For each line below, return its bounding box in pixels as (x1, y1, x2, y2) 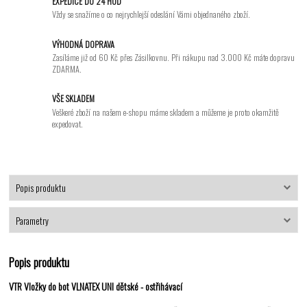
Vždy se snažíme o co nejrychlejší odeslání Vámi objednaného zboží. (52, 8, 251, 21)
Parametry (15, 213, 49, 228)
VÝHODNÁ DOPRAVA (52, 37, 115, 51)
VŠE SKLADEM (52, 92, 95, 106)
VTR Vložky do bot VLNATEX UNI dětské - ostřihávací (9, 279, 183, 294)
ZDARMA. (52, 62, 82, 76)
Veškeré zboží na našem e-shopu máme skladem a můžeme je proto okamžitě (52, 106, 280, 119)
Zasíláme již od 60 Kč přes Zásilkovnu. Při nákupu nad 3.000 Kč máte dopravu (52, 51, 295, 64)
